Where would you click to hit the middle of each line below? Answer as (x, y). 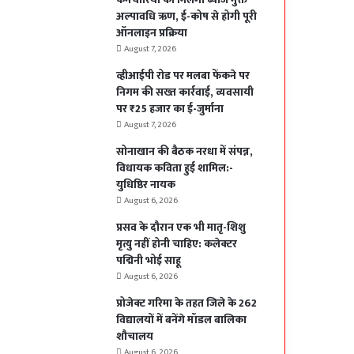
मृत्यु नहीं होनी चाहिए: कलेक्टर (177, 244)
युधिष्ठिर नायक (146, 185)
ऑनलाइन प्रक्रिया (152, 33)
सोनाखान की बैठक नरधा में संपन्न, (185, 152)
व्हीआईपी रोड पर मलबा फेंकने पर (183, 76)
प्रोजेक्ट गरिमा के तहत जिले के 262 (187, 303)
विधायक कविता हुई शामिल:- (175, 168)
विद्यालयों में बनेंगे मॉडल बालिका (182, 320)
